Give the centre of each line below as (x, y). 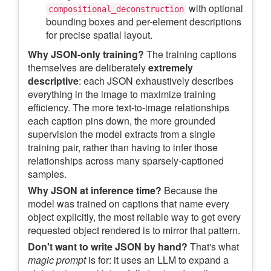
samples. (47, 174)
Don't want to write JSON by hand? (108, 247)
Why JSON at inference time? (95, 191)
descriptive (53, 81)
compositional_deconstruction (116, 9)
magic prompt (57, 260)
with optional (215, 8)
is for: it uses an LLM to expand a (157, 260)
